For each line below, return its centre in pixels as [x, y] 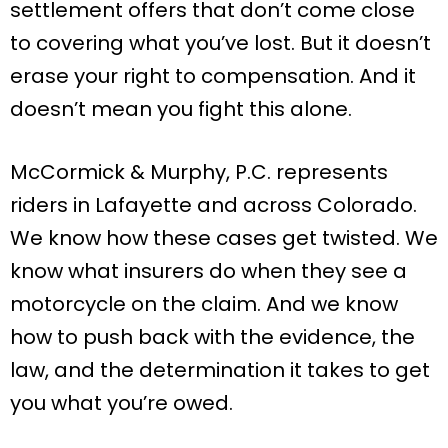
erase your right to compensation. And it [213, 75]
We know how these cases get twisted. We [224, 237]
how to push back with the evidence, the [212, 336]
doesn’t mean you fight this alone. [181, 108]
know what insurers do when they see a [208, 270]
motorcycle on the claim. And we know [204, 303]
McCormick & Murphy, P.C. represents [199, 171]
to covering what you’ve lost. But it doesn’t [220, 42]
